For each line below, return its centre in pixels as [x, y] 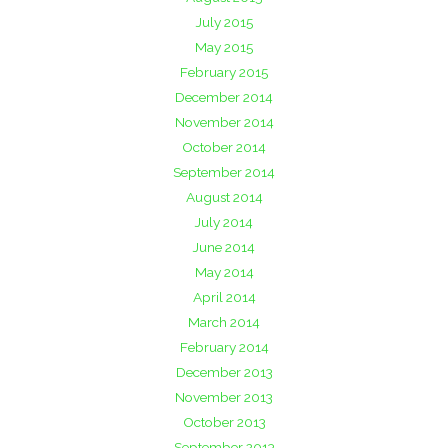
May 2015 [224, 46]
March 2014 [224, 321]
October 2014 [224, 146]
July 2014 [224, 221]
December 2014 [224, 96]
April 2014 [224, 296]
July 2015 [224, 21]
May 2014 [224, 271]
